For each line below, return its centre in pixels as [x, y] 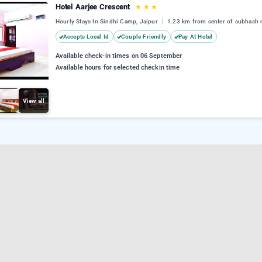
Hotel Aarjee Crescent [94, 7]
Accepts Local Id [86, 37]
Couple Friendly [144, 37]
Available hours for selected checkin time [118, 68]
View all [34, 101]
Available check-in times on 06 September [119, 56]
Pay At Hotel [196, 37]
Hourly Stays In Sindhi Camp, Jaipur [108, 22]
